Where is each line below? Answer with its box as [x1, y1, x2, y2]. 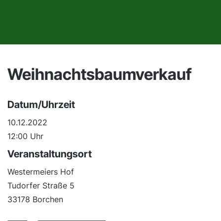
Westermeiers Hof [7, 167, 74, 177]
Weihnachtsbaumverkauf [7, 65, 191, 84]
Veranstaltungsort [7, 148, 92, 160]
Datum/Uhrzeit [7, 99, 75, 110]
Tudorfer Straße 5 [7, 181, 74, 190]
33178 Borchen [7, 194, 63, 204]
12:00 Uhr [7, 131, 43, 141]
